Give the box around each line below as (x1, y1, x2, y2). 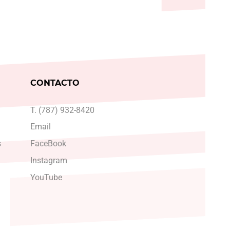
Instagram (30, 155, 67, 165)
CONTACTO (30, 78, 80, 88)
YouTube (30, 172, 62, 182)
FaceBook (30, 139, 66, 149)
